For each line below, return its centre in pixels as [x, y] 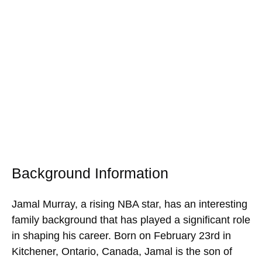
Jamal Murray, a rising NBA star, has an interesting [130, 204]
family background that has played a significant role [131, 220]
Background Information [90, 173]
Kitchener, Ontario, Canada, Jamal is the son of [122, 251]
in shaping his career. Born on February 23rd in [121, 235]
